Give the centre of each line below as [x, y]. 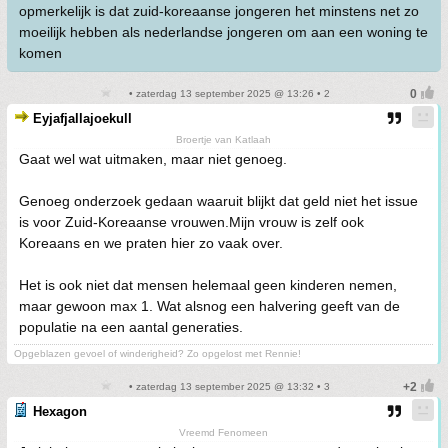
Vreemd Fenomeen [223, 433]
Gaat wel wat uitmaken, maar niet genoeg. [153, 159]
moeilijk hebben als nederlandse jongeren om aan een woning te [223, 32]
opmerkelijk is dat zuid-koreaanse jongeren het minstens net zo [219, 11]
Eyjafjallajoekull [82, 119]
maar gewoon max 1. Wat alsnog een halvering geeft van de [209, 306]
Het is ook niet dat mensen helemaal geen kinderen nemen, [208, 285]
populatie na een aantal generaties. [131, 327]
